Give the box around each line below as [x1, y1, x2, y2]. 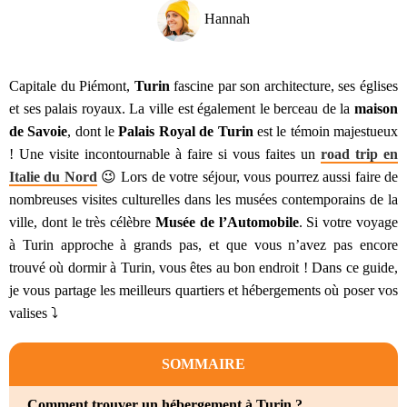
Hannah [201, 10, 250, 26]
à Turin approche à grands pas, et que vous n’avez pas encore [9, 237, 398, 253]
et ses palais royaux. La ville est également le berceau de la [9, 101, 354, 117]
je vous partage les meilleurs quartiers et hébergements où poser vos [9, 283, 398, 299]
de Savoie [9, 124, 68, 140]
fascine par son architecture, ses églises [169, 78, 399, 94]
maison [354, 101, 398, 117]
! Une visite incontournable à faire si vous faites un [9, 146, 321, 163]
